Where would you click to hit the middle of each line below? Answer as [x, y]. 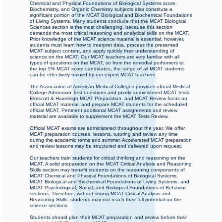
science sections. [49, 206]
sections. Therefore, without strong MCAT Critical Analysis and [100, 194]
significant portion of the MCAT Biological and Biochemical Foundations [111, 15]
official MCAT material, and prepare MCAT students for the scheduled [109, 105]
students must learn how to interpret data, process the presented [104, 45]
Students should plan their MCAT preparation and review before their [108, 218]
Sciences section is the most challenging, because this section [101, 27]
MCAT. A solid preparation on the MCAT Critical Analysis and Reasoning [111, 164]
